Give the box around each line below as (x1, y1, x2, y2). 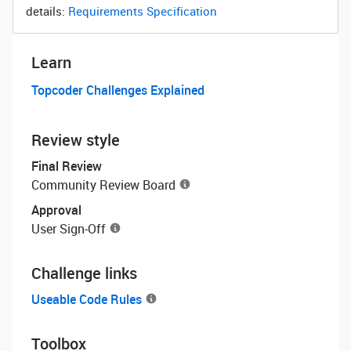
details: (26, 3, 68, 19)
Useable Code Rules (31, 291, 142, 308)
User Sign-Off (31, 220, 106, 237)
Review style (31, 129, 120, 150)
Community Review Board (31, 176, 175, 194)
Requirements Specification (68, 3, 217, 19)
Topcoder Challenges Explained (31, 81, 204, 99)
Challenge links (31, 262, 137, 284)
